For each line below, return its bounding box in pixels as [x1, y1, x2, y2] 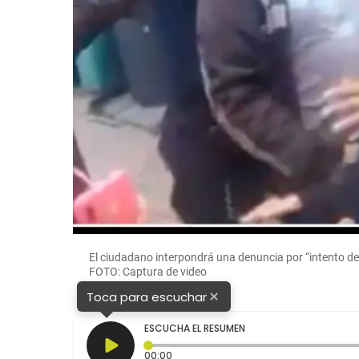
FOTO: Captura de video [89, 265, 208, 279]
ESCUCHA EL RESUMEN [144, 321, 246, 336]
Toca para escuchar [87, 288, 208, 305]
